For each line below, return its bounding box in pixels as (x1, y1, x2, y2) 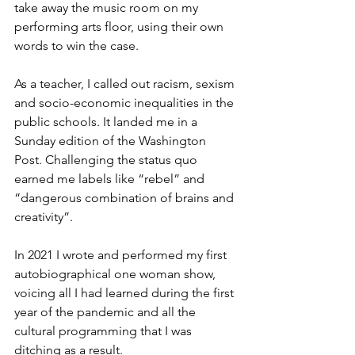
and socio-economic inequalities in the (14, 94, 237, 110)
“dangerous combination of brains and (14, 189, 237, 205)
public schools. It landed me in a (14, 113, 200, 129)
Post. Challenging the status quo (14, 151, 200, 167)
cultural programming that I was (14, 323, 195, 338)
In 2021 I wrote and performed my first (14, 246, 230, 262)
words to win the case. (14, 37, 139, 53)
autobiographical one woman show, (14, 265, 219, 281)
